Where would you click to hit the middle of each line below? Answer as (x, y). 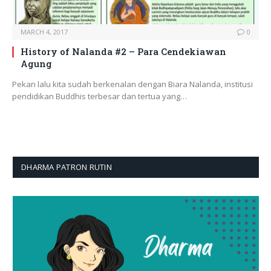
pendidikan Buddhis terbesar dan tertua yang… (100, 96)
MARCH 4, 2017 (44, 32)
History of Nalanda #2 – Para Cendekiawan (123, 52)
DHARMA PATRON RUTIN (67, 167)
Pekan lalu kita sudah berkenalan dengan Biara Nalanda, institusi (132, 84)
